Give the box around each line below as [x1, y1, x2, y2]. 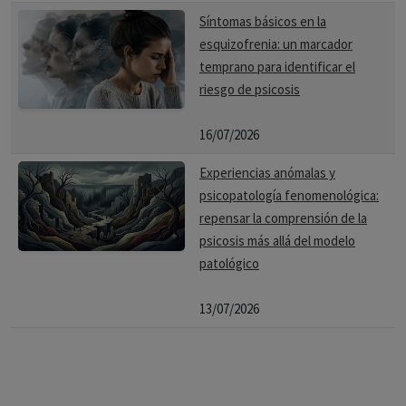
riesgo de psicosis [199, 81, 300, 98]
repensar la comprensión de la [199, 209, 367, 227]
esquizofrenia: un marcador [199, 35, 353, 53]
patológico [199, 255, 259, 272]
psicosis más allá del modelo [199, 232, 355, 249]
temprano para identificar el [199, 58, 355, 75]
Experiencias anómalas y [199, 164, 335, 181]
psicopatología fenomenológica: [199, 187, 379, 204]
